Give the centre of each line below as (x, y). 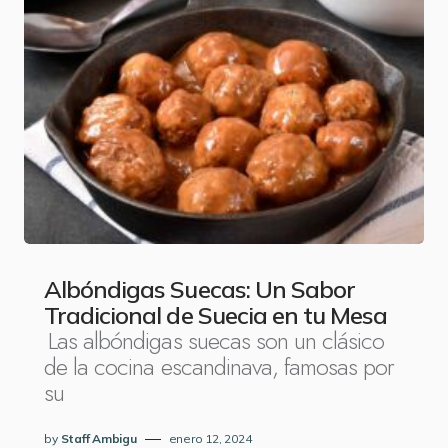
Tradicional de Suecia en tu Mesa (216, 315)
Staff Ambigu (98, 438)
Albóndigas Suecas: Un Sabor (200, 289)
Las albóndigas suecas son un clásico (216, 340)
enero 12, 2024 (210, 438)
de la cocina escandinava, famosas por (219, 366)
